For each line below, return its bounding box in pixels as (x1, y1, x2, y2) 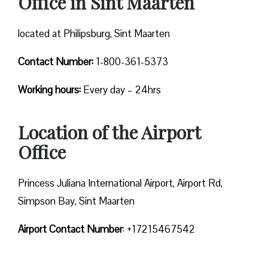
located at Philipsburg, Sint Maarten (18, 27, 170, 41)
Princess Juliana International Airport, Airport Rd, (18, 176, 223, 190)
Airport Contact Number (18, 223, 123, 236)
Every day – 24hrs (83, 83, 161, 97)
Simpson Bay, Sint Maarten (18, 194, 135, 208)
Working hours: (18, 83, 83, 97)
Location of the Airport (18, 120, 200, 145)
